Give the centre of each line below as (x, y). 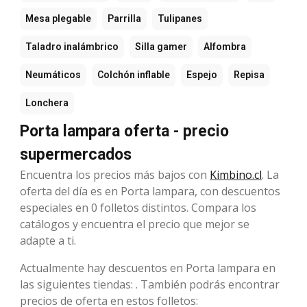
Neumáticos (53, 75)
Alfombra (225, 47)
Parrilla (124, 19)
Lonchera (47, 103)
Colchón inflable (134, 75)
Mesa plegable (58, 19)
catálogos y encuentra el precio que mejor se (135, 224)
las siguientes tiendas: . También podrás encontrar (150, 285)
